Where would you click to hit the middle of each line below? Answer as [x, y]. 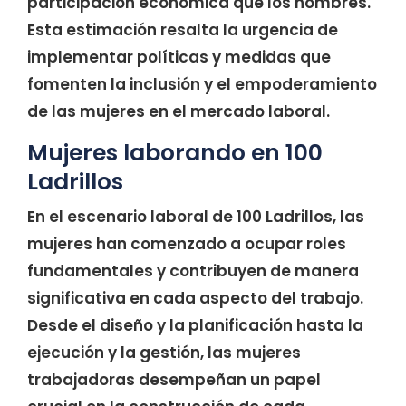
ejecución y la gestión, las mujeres [164, 353]
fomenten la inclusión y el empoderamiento [202, 85]
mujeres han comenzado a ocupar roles [187, 244]
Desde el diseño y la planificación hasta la [195, 326]
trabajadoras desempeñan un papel [174, 380]
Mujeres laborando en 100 [175, 153]
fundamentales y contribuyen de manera [193, 271]
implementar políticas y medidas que [179, 58]
